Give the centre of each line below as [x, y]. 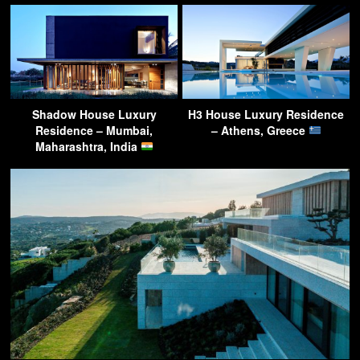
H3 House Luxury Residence [266, 114]
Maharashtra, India [88, 146]
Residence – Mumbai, [94, 130]
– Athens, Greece [260, 130]
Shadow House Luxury [94, 114]
